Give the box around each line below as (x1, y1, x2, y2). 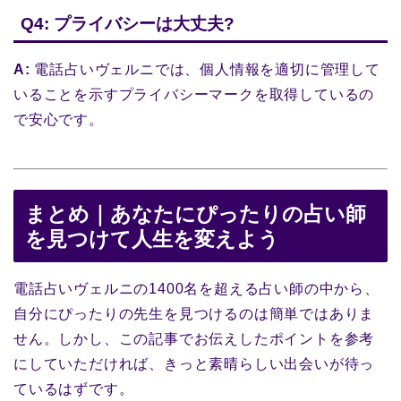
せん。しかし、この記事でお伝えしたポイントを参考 (13, 331, 375, 347)
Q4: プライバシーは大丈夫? (21, 13, 235, 33)
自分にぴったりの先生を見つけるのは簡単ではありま (13, 306, 375, 322)
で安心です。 (13, 111, 104, 127)
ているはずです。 (13, 381, 134, 397)
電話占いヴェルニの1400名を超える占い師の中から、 (13, 281, 380, 297)
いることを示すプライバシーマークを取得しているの (13, 86, 375, 102)
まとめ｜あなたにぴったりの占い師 (25, 202, 366, 226)
